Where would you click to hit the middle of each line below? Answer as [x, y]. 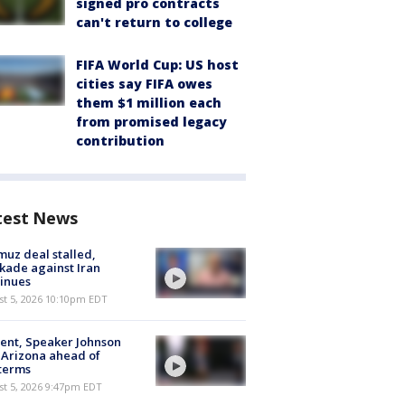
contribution [120, 141]
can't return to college [154, 22]
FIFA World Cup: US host [157, 65]
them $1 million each [149, 103]
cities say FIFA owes [144, 84]
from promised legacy [151, 122]
